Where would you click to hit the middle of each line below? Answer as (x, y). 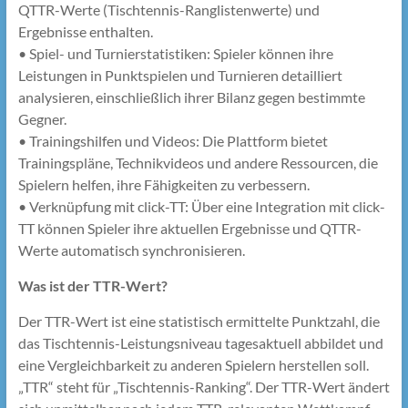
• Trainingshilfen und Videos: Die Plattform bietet (173, 141)
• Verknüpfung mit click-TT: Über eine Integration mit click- (201, 207)
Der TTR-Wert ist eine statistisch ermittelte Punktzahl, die (199, 321)
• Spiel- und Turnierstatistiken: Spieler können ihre (175, 54)
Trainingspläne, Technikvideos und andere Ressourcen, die (198, 163)
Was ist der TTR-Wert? (92, 286)
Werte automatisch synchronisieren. (131, 250)
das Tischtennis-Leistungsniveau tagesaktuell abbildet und (200, 343)
